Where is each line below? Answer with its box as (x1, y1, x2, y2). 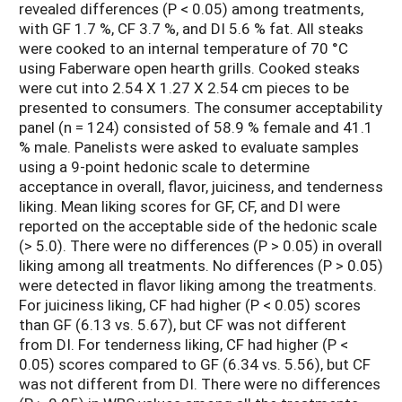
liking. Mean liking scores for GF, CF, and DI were (19, 196, 340, 217)
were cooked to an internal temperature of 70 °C (19, 38, 348, 59)
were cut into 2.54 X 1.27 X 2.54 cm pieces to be (19, 77, 349, 99)
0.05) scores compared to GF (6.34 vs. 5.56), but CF (19, 354, 371, 375)
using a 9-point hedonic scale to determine (19, 156, 310, 178)
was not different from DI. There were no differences (19, 373, 380, 395)
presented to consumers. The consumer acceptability (19, 97, 382, 118)
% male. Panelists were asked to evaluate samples (19, 136, 359, 158)
